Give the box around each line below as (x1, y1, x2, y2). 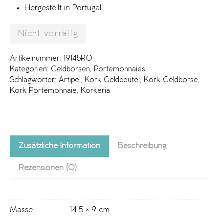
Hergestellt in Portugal (24, 4, 101, 12)
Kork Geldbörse (144, 76, 198, 84)
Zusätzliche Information (19, 142, 100, 150)
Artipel (59, 76, 81, 84)
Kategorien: (10, 66, 51, 73)
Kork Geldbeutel (85, 76, 140, 84)
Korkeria (81, 87, 110, 94)
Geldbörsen (51, 66, 90, 73)
